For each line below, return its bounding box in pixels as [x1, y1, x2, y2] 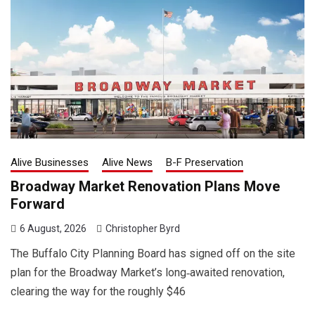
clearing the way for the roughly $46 [11, 284, 186, 298]
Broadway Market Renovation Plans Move [11, 177, 280, 195]
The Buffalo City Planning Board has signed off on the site [11, 246, 295, 260]
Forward [11, 195, 65, 212]
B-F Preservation [166, 155, 243, 169]
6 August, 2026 [20, 222, 86, 234]
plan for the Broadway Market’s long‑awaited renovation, [11, 265, 285, 279]
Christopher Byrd [105, 222, 180, 234]
